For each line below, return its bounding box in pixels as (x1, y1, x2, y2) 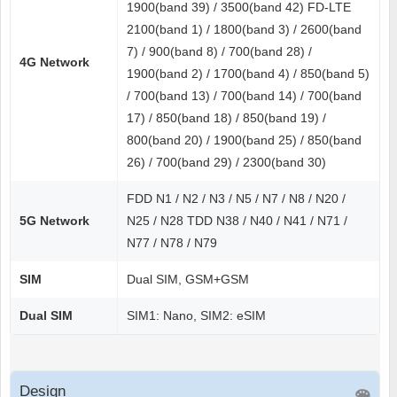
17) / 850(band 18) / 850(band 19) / (127, 111, 326, 126)
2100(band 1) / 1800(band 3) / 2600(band (127, 22, 362, 37)
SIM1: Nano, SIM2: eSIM (127, 308, 266, 323)
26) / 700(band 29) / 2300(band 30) (127, 155, 326, 170)
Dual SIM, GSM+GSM (127, 272, 249, 287)
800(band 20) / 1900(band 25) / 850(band (127, 133, 362, 148)
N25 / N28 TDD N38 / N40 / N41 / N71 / (127, 214, 347, 229)
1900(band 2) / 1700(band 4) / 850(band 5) (127, 66, 370, 82)
